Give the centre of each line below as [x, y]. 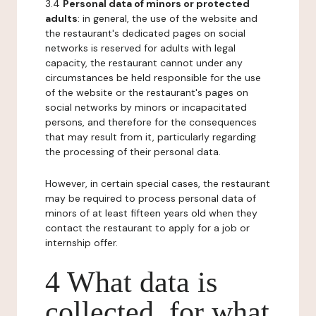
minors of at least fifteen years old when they [151, 213]
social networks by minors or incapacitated [146, 107]
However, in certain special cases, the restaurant [158, 183]
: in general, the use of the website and [168, 18]
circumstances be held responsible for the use [153, 78]
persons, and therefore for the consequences [151, 122]
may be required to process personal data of [151, 198]
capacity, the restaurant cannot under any [144, 63]
